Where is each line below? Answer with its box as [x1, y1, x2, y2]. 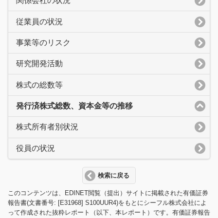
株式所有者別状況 [16, 123, 78, 131]
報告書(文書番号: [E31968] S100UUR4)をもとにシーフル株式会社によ [8, 199, 207, 207]
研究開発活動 [16, 59, 63, 68]
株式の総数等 [16, 80, 63, 89]
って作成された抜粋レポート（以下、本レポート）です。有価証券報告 [8, 209, 210, 217]
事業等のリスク [16, 38, 71, 47]
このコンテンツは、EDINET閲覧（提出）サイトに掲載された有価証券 [8, 189, 208, 197]
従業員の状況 [16, 17, 63, 26]
